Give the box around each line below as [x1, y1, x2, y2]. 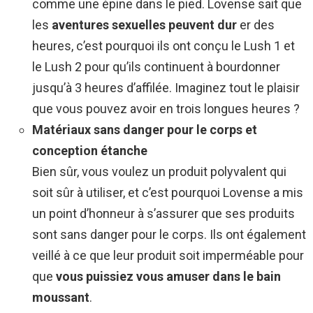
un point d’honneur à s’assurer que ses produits [32, 205, 295, 221]
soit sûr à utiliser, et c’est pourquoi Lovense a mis [32, 184, 303, 200]
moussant [32, 289, 89, 305]
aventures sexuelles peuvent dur [52, 17, 237, 32]
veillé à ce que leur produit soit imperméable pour [32, 247, 304, 263]
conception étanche [32, 143, 147, 158]
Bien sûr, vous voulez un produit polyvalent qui [32, 163, 286, 179]
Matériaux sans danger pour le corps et [32, 122, 257, 137]
